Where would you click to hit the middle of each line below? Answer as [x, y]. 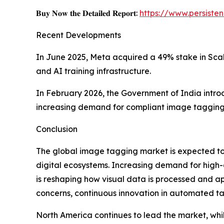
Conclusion [57, 129]
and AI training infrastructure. [93, 71]
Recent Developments [78, 35]
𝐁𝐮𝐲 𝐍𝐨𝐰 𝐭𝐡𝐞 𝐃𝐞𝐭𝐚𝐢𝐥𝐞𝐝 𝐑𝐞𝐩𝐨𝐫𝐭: [88, 13]
